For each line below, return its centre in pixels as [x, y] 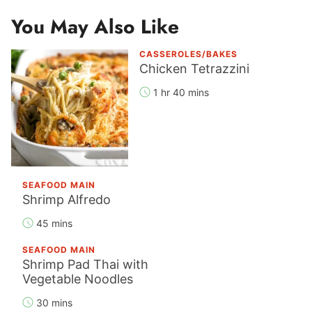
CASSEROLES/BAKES [188, 54]
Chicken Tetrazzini [194, 68]
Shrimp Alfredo [67, 199]
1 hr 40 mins [181, 92]
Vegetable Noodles [78, 279]
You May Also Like [95, 26]
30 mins [54, 302]
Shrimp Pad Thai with [85, 264]
